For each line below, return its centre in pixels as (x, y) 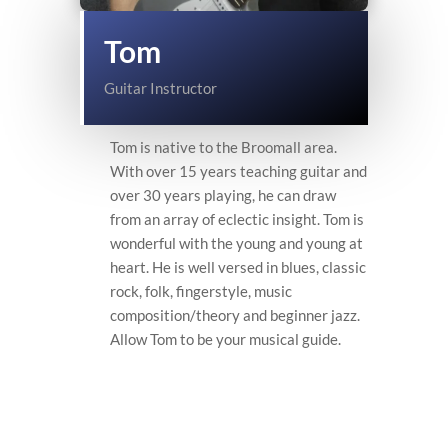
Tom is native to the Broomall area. (223, 146)
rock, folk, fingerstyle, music (201, 290)
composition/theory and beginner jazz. (235, 314)
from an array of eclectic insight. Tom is (237, 218)
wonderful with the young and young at (236, 242)
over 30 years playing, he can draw (223, 194)
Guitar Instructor (160, 87)
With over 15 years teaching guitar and (238, 170)
